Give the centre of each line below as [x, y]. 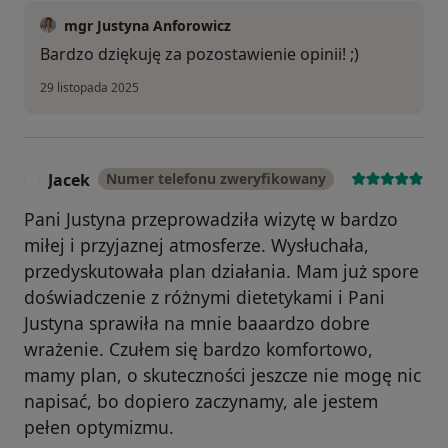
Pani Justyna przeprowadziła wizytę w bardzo [211, 218]
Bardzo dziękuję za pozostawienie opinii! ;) [199, 53]
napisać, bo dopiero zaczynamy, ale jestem [201, 400]
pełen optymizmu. [99, 426]
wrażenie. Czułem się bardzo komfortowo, [198, 348]
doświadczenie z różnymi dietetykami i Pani [204, 296]
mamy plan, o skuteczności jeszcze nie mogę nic [222, 374]
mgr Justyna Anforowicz [147, 25]
